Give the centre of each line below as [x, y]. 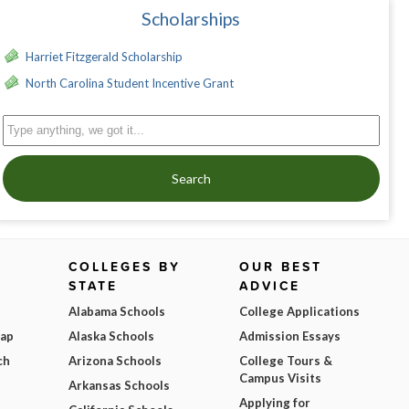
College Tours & [285, 361]
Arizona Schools [115, 361]
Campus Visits [280, 378]
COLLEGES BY [125, 267]
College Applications [299, 312]
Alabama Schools [117, 312]
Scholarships [191, 19]
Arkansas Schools [120, 386]
